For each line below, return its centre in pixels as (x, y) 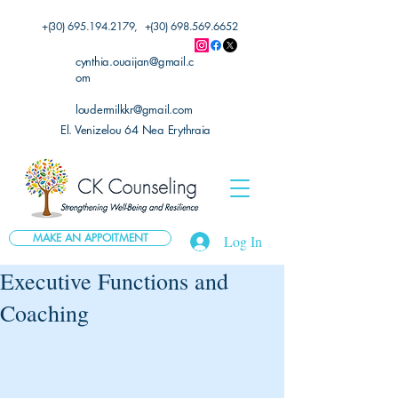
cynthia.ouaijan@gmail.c (135, 61)
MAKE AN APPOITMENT (90, 238)
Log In (243, 241)
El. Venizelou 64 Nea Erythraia (136, 130)
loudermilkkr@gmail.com (134, 109)
